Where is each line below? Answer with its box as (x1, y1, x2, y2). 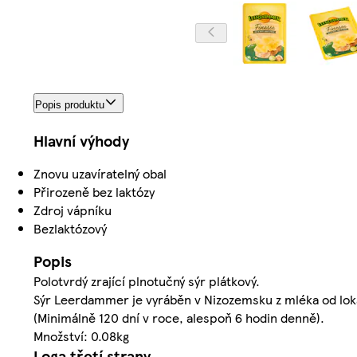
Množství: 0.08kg (33, 326, 129, 345)
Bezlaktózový (33, 218, 107, 237)
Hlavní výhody (33, 129, 129, 151)
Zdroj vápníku (33, 200, 112, 219)
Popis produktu (35, 98, 104, 111)
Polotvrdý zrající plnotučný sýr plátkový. (33, 271, 260, 290)
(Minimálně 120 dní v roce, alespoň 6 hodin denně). (33, 308, 324, 327)
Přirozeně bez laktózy (33, 182, 155, 201)
